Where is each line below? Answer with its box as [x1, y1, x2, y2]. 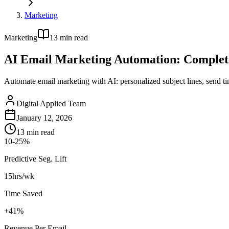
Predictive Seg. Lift [4, 154, 66, 163]
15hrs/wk [4, 171, 34, 180]
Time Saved [4, 189, 42, 198]
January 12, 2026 [16, 113, 72, 122]
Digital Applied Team [16, 99, 86, 108]
